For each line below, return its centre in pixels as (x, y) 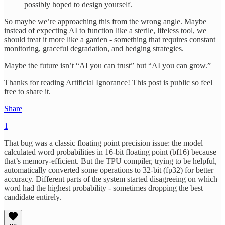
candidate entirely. (33, 197)
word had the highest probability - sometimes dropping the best (103, 188)
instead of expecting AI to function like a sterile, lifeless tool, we (105, 30)
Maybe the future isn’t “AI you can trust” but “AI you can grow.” (107, 65)
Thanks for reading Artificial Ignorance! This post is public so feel (108, 82)
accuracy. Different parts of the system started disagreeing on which (111, 179)
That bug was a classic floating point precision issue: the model (103, 143)
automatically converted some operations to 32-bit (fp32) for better (109, 170)
